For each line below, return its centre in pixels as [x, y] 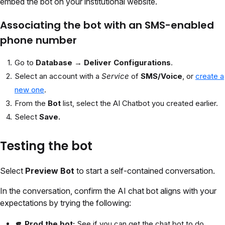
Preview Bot [50, 171]
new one [29, 90]
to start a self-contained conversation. [145, 171]
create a [210, 76]
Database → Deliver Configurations [103, 63]
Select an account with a [58, 76]
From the [31, 103]
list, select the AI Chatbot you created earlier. [140, 103]
